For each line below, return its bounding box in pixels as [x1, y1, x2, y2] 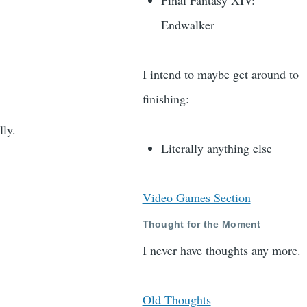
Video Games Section [142, 189, 251, 206]
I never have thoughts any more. [142, 242, 301, 259]
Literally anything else [160, 140, 272, 157]
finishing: [142, 90, 189, 108]
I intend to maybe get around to [142, 66, 299, 83]
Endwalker [160, 16, 214, 34]
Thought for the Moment [142, 218, 261, 230]
